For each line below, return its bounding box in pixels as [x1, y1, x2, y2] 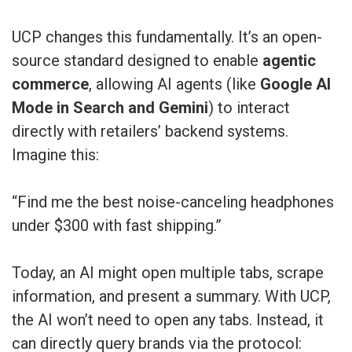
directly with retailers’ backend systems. [12, 121, 288, 141]
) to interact [208, 97, 290, 117]
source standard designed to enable [12, 50, 262, 70]
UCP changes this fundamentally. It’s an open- [12, 27, 322, 46]
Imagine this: [12, 145, 99, 164]
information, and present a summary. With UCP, [12, 286, 331, 306]
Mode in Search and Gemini [12, 97, 208, 117]
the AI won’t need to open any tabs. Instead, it [12, 310, 324, 329]
